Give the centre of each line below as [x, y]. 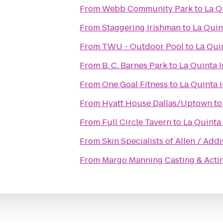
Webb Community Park [147, 9]
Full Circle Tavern [137, 122]
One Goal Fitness [135, 84]
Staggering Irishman [141, 28]
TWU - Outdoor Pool [143, 47]
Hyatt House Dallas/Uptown [157, 103]
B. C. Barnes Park [135, 65]
